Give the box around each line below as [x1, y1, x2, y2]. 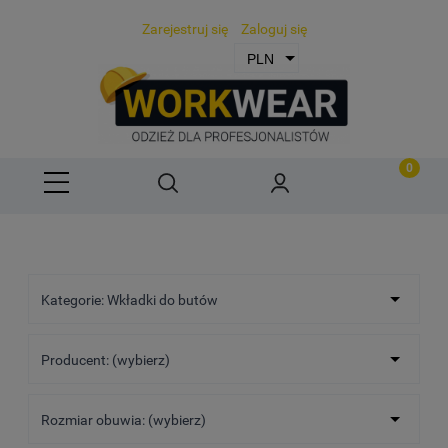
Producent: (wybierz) [41, 352, 170, 369]
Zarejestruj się [141, 21, 228, 37]
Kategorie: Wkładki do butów [41, 292, 218, 309]
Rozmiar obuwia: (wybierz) [41, 412, 206, 429]
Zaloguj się [240, 21, 307, 37]
